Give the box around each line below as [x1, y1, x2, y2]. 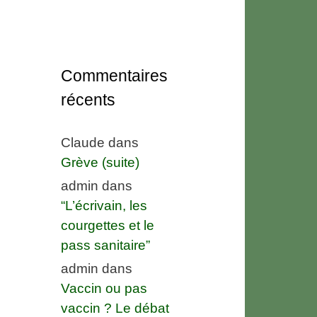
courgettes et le [61, 217, 154, 233]
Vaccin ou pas [61, 280, 147, 296]
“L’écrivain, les [61, 197, 147, 213]
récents [61, 90, 115, 109]
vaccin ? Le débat [61, 300, 169, 316]
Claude [61, 134, 105, 150]
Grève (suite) [61, 154, 139, 170]
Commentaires [61, 66, 168, 85]
